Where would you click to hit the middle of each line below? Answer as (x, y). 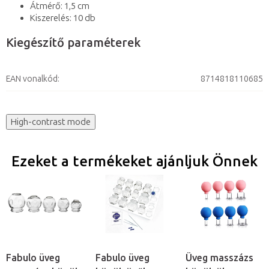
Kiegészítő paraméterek (73, 43)
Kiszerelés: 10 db (63, 18)
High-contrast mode (51, 122)
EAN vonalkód (32, 79)
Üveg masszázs (219, 258)
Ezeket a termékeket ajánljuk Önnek (134, 162)
